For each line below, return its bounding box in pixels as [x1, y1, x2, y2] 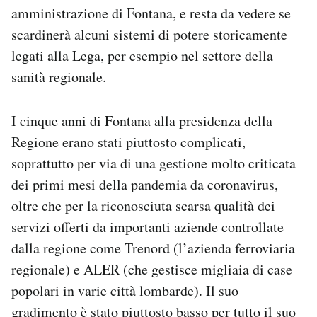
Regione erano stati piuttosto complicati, [11, 132, 246, 152]
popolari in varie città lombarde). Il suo [11, 281, 238, 301]
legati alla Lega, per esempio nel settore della [11, 46, 273, 66]
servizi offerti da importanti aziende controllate [11, 217, 284, 237]
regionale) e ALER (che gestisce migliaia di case [11, 260, 292, 279]
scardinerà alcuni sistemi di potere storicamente [11, 25, 287, 45]
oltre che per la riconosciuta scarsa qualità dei [11, 196, 275, 216]
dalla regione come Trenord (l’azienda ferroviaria [11, 238, 295, 258]
